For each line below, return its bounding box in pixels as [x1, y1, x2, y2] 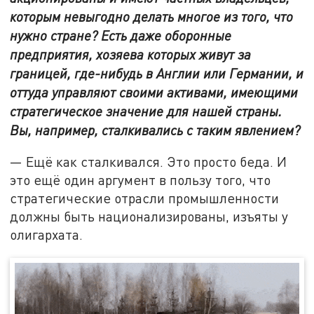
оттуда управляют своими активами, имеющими [10, 83, 299, 100]
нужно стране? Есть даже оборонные [10, 27, 232, 43]
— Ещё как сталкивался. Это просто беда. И [10, 153, 287, 170]
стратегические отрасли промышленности [10, 190, 280, 207]
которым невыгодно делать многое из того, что [10, 8, 294, 25]
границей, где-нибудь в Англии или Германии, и [10, 64, 304, 81]
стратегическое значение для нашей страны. [10, 102, 282, 119]
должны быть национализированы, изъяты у [10, 208, 289, 225]
